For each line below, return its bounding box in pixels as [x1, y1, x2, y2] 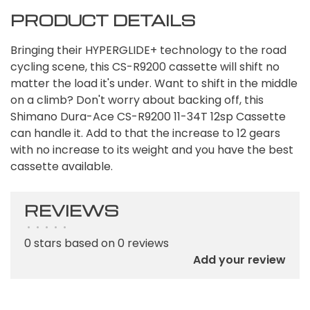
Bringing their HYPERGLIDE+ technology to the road [10, 42, 286, 58]
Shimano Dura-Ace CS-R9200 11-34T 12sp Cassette [10, 108, 286, 125]
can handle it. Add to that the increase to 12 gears [10, 125, 280, 141]
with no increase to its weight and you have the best [10, 141, 293, 158]
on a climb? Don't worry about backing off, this [10, 91, 264, 108]
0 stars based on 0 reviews [24, 235, 169, 251]
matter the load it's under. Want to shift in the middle [10, 75, 298, 91]
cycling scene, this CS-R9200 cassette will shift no [10, 58, 280, 75]
